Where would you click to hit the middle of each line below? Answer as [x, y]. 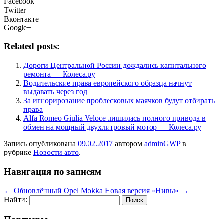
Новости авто [56, 153]
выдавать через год [55, 92]
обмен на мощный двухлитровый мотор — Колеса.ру [112, 127]
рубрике [19, 153]
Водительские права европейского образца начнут [108, 83]
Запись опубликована [41, 144]
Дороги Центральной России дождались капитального [115, 66]
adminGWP [162, 144]
